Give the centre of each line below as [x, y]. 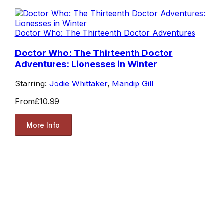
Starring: [32, 84]
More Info [43, 125]
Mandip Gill [132, 84]
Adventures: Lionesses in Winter [86, 64]
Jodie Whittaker [78, 84]
